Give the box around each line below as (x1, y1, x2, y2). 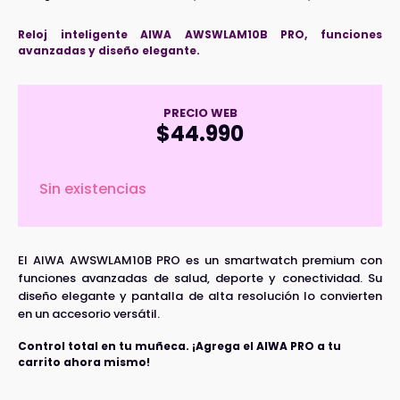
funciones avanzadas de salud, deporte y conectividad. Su (18, 269, 382, 287)
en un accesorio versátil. (18, 304, 160, 322)
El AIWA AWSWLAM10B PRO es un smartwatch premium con (18, 251, 382, 269)
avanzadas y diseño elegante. (18, 42, 200, 58)
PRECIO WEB (162, 104, 237, 121)
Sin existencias (39, 178, 146, 199)
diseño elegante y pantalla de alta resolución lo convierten (18, 287, 382, 304)
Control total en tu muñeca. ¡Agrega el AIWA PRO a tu (18, 337, 341, 354)
